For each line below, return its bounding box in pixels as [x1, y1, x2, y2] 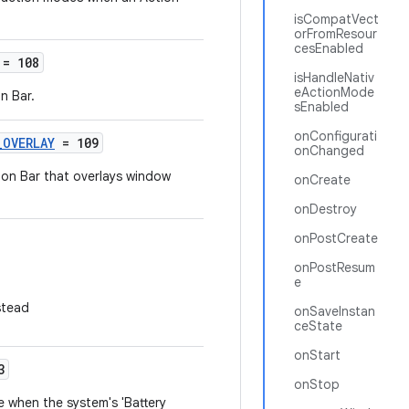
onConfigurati [294, 128, 377, 144]
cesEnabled [294, 40, 363, 57]
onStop [294, 376, 340, 393]
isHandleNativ [294, 69, 374, 86]
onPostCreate [294, 230, 378, 246]
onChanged [294, 142, 364, 159]
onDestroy [294, 201, 357, 217]
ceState [294, 318, 342, 334]
